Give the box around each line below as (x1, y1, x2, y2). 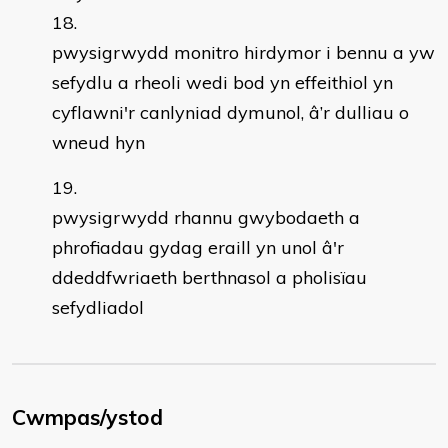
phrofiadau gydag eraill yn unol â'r (52, 236, 344, 259)
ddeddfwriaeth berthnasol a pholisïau (52, 266, 367, 289)
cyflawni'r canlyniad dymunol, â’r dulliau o (52, 101, 409, 124)
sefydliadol (52, 296, 144, 319)
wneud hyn (52, 131, 145, 154)
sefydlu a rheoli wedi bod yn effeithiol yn (52, 71, 393, 94)
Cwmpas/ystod (12, 404, 163, 430)
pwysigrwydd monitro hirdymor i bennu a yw (52, 41, 435, 64)
